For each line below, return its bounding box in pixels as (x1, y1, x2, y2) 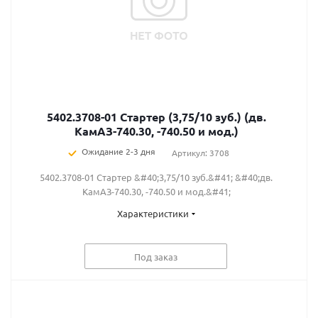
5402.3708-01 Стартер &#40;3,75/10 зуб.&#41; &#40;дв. (40, 171, 273, 183)
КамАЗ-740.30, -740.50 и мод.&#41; (82, 185, 231, 197)
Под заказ (134, 250, 177, 263)
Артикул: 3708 (171, 147, 229, 158)
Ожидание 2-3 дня (81, 146, 155, 157)
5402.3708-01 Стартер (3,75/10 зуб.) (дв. (46, 109, 266, 124)
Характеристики (116, 207, 189, 219)
